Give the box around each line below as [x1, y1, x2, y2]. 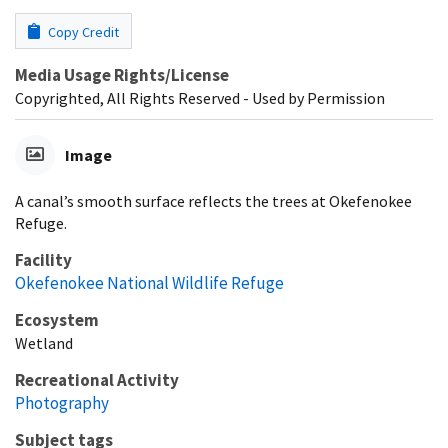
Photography [15, 391, 109, 414]
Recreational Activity [15, 368, 179, 391]
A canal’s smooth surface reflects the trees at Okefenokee [15, 190, 412, 211]
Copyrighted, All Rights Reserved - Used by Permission [15, 87, 385, 108]
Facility [15, 248, 72, 271]
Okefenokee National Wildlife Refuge [15, 271, 284, 294]
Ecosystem [15, 308, 99, 331]
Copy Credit [45, 22, 119, 41]
